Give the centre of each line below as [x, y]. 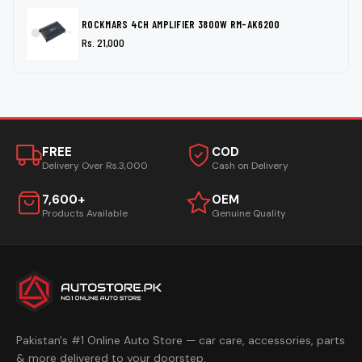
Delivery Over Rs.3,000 [95, 165]
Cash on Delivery [250, 165]
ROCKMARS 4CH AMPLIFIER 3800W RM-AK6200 [181, 24]
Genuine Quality [249, 213]
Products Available [85, 213]
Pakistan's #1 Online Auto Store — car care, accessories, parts [181, 341]
